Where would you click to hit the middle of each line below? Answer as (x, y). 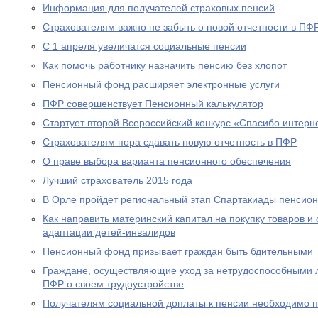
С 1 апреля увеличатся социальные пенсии (144, 46)
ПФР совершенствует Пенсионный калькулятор (153, 104)
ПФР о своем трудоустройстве (113, 284)
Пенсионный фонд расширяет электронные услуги (161, 84)
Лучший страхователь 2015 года (117, 180)
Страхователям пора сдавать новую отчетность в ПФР (170, 142)
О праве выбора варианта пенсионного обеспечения (167, 161)
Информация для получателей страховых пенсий (159, 8)
